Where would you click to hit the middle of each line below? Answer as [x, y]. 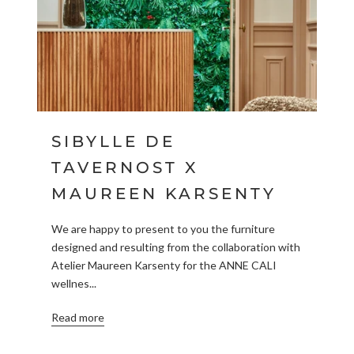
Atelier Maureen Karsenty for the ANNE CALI [164, 265]
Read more [77, 318]
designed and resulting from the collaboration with [175, 247]
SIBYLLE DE [113, 141]
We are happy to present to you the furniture [163, 229]
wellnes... [73, 284]
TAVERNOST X [124, 167]
